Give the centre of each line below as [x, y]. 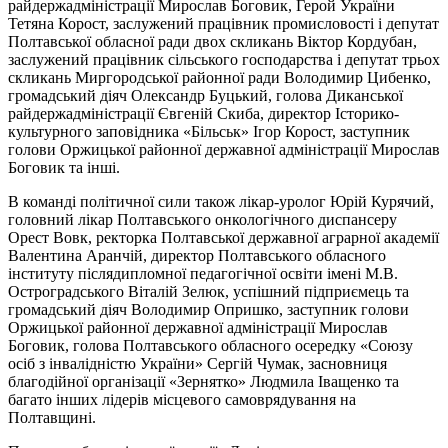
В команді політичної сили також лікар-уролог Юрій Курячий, [221, 201]
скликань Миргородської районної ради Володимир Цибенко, [219, 77]
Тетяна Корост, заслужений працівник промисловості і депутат [223, 23]
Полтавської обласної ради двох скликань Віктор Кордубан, [212, 41]
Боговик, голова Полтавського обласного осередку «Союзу [210, 345]
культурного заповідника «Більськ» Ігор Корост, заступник [209, 131]
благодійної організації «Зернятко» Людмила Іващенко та [203, 381]
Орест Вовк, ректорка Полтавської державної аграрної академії [223, 237]
